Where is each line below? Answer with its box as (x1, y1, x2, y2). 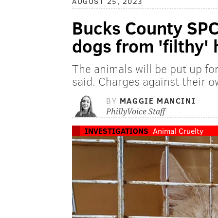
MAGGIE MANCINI (119, 95, 196, 106)
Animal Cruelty (153, 126, 203, 136)
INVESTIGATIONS (85, 126, 148, 136)
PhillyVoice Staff (106, 107, 165, 117)
